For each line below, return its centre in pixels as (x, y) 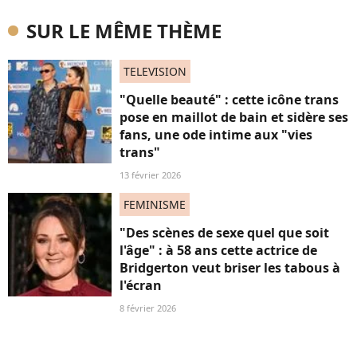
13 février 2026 (150, 175)
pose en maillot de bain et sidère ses (234, 117)
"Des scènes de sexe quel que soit (224, 233)
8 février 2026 (148, 308)
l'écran (141, 285)
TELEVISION (155, 71)
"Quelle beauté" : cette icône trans (229, 100)
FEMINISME (155, 204)
